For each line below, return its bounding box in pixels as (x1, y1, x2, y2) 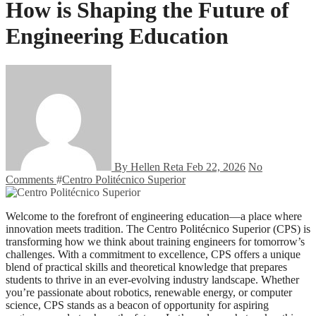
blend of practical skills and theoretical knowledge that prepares (6, 260, 287, 273)
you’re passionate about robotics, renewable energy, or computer (6, 286, 292, 298)
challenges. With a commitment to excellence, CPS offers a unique (6, 248, 300, 260)
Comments (6, 173, 56, 186)
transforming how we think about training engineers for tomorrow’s (6, 235, 305, 248)
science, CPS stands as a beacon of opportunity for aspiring (6, 298, 269, 311)
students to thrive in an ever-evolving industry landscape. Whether (6, 273, 299, 286)
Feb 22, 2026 (186, 160, 245, 173)
